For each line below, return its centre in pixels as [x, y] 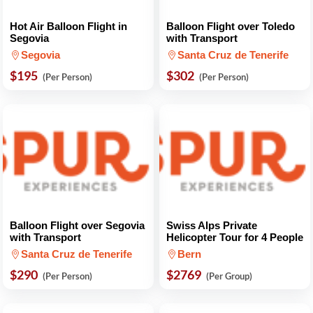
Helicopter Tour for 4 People [235, 237]
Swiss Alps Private [212, 225]
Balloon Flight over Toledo [231, 26]
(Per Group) [229, 276]
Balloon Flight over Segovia [77, 225]
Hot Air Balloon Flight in [68, 26]
